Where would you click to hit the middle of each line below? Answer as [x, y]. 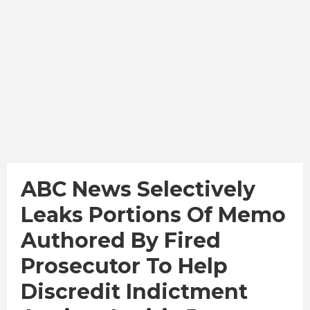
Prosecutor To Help [124, 266]
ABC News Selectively [138, 189]
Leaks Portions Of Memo [153, 215]
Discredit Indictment [134, 292]
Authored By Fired [120, 240]
